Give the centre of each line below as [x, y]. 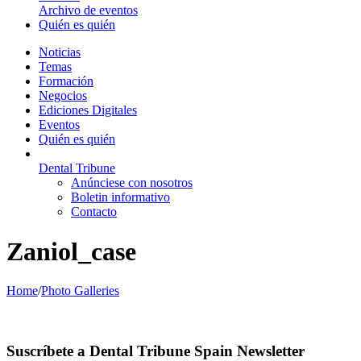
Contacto [94, 212]
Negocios [63, 96]
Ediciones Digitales [88, 110]
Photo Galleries [80, 290]
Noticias [60, 52]
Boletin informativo [120, 197]
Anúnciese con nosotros [132, 183]
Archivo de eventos [88, 10]
